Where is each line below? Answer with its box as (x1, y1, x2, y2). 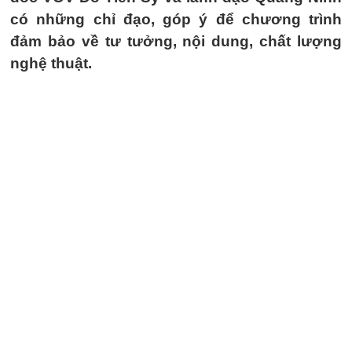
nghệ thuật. (10, 55, 92, 71)
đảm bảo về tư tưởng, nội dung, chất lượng (10, 33, 342, 49)
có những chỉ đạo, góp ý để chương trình (10, 11, 342, 27)
